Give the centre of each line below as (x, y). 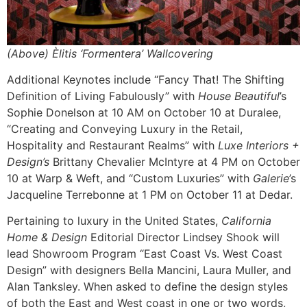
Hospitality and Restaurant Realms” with (112, 145)
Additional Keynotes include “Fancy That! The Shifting (146, 79)
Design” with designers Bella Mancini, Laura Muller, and (149, 270)
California (245, 221)
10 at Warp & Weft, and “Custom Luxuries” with (130, 178)
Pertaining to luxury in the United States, (112, 221)
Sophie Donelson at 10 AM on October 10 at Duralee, (144, 112)
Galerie (271, 178)
